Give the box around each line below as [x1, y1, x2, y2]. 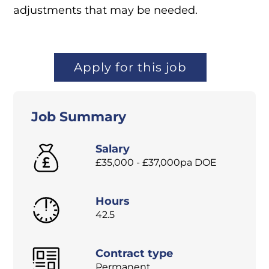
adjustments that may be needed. [13, 4, 198, 17]
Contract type [95, 247, 174, 261]
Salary [95, 142, 130, 156]
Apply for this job [74, 60, 187, 75]
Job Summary [31, 109, 126, 125]
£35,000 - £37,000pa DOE [95, 157, 217, 169]
